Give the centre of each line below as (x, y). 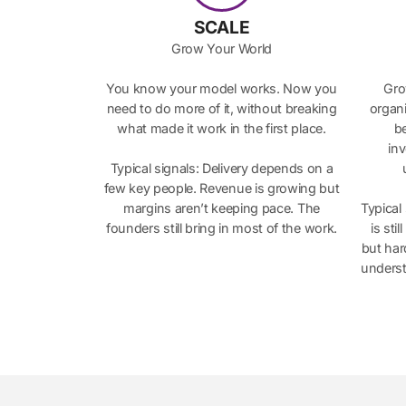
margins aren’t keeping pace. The (222, 208)
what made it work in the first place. (222, 129)
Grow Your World (222, 49)
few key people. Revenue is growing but (222, 188)
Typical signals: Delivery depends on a (222, 169)
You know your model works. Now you (222, 89)
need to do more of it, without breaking (222, 109)
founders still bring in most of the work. (222, 228)
